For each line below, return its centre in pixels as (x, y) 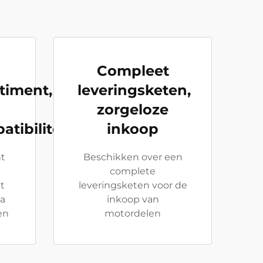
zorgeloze (133, 109)
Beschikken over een (133, 157)
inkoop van (133, 199)
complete (133, 171)
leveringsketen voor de (133, 185)
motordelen (133, 213)
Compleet (133, 71)
